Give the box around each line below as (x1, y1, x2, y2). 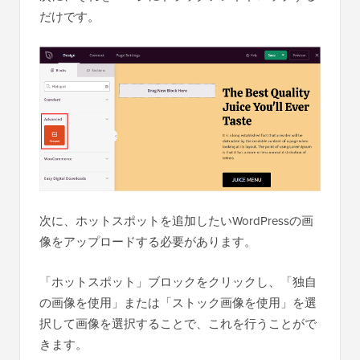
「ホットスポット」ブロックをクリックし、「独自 (39, 273, 317, 291)
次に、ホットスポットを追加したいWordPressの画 (39, 212, 313, 230)
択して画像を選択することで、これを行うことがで (39, 315, 317, 333)
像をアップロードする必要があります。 (39, 233, 256, 251)
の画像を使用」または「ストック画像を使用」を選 (39, 294, 317, 312)
